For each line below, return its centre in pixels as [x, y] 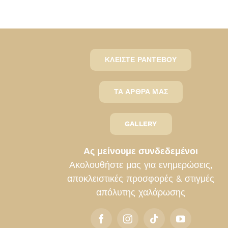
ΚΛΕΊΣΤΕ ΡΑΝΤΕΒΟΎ [141, 59]
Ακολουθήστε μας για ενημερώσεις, [141, 164]
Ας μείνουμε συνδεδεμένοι [141, 151]
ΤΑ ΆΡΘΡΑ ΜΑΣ [141, 91]
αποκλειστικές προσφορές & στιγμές [141, 178]
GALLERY [141, 123]
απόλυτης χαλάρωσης [141, 192]
